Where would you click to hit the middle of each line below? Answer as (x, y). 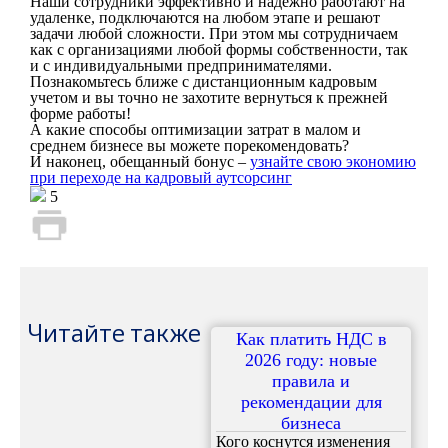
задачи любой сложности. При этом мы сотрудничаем (214, 33)
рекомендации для (311, 402)
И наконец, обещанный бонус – (140, 161)
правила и (311, 381)
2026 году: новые (311, 360)
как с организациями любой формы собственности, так (219, 49)
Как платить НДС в (311, 339)
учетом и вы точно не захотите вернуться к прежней (209, 97)
